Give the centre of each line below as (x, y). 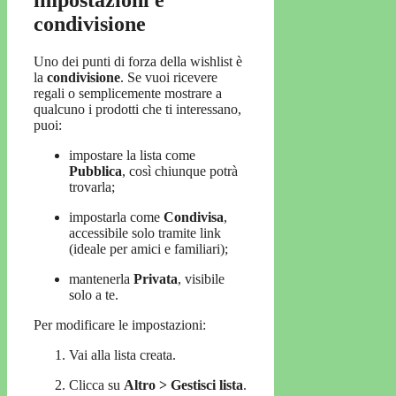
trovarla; (92, 187)
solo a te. (94, 294)
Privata (156, 278)
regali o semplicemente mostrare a (128, 93)
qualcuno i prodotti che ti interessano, (137, 109)
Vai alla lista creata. (122, 354)
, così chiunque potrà (180, 171)
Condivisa (194, 217)
